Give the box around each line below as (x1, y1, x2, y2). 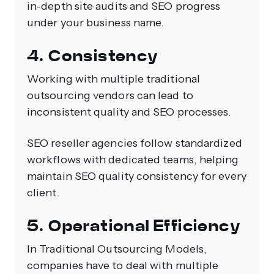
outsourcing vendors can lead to (27, 89, 193, 103)
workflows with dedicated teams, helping (27, 153, 239, 167)
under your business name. (27, 16, 165, 30)
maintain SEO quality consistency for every (27, 169, 246, 183)
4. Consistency (27, 46, 159, 67)
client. (27, 186, 60, 200)
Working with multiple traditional (27, 72, 200, 86)
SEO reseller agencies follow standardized (27, 136, 242, 150)
